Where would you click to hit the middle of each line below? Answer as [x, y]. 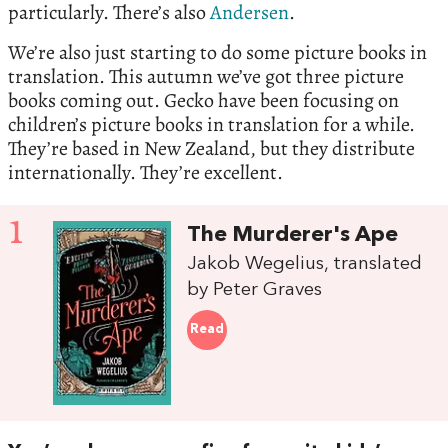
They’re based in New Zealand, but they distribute [211, 148]
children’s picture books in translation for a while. [211, 124]
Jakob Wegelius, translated [305, 263]
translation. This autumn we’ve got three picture [206, 76]
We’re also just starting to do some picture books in [217, 52]
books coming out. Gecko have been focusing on [203, 100]
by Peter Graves [255, 289]
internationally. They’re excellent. [145, 172]
